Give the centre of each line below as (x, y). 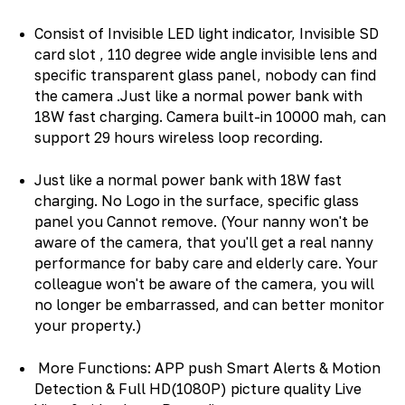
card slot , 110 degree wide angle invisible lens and (206, 54)
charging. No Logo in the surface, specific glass (197, 200)
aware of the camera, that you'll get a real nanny (204, 242)
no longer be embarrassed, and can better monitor (210, 304)
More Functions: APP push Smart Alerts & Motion (208, 367)
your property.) (89, 325)
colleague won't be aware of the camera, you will (205, 283)
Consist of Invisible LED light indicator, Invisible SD (207, 33)
